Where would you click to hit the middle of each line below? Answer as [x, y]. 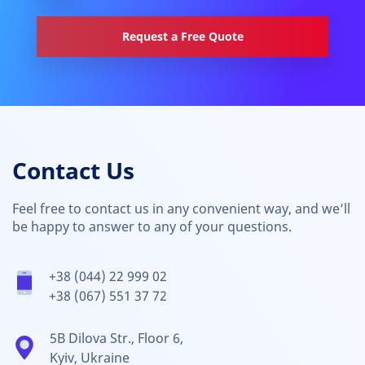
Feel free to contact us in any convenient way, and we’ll [181, 209]
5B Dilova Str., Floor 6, [117, 338]
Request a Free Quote [182, 37]
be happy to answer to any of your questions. [152, 226]
